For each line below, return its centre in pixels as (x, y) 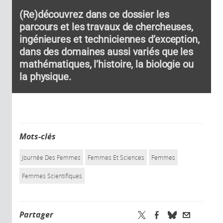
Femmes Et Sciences (116, 157)
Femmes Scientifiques (52, 175)
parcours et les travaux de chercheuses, (107, 27)
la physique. (45, 76)
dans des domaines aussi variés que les (107, 52)
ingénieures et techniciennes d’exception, (110, 39)
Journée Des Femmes (51, 157)
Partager (36, 214)
